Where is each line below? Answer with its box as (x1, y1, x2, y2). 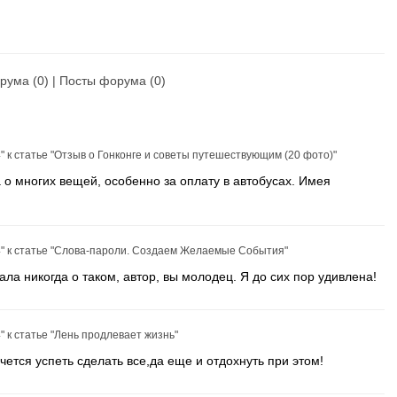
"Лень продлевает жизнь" (51, 329, 178, 341)
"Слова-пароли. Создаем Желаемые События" (51, 245, 288, 257)
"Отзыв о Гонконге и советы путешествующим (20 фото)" (51, 149, 337, 161)
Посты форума (59, 74, 146, 88)
